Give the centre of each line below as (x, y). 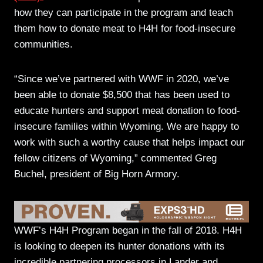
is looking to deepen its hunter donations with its (119, 247)
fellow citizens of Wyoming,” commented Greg (115, 158)
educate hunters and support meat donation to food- (127, 110)
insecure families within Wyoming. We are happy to (127, 126)
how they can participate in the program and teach (124, 12)
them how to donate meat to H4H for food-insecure (125, 28)
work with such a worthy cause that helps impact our (129, 142)
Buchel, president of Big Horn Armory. (97, 174)
